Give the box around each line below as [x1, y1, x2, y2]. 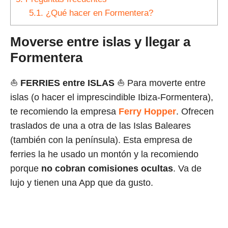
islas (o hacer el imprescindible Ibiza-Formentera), [10, 92, 213, 103]
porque [10, 163, 41, 174]
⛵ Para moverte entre [117, 78, 206, 89]
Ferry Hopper [119, 106, 176, 117]
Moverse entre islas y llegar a [10, 34, 190, 50]
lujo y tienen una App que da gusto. [10, 178, 153, 188]
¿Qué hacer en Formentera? [43, 8, 153, 18]
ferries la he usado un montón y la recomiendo [10, 149, 198, 160]
